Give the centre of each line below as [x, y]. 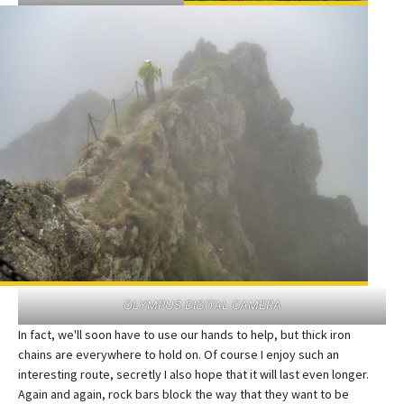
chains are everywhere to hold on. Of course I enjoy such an [179, 354]
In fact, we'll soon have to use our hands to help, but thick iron [184, 334]
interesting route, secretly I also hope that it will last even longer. [193, 374]
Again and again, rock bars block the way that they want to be [184, 394]
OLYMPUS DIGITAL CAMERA [202, 304]
